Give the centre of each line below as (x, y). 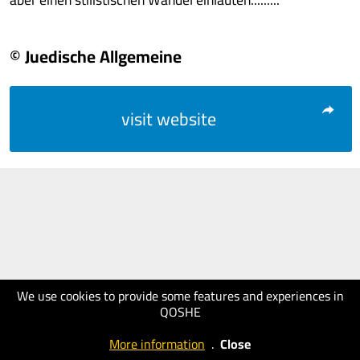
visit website (169, 119)
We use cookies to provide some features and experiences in (180, 296)
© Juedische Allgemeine (96, 56)
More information (157, 344)
